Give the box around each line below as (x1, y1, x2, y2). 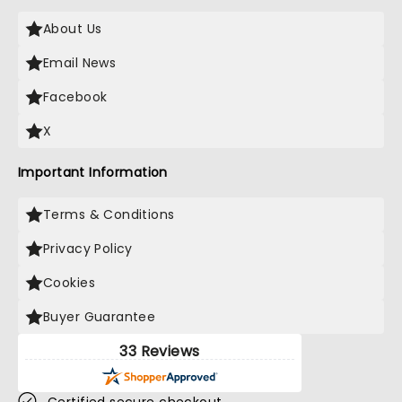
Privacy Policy (43, 240, 133, 258)
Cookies (43, 274, 95, 292)
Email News (43, 54, 117, 72)
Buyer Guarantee (43, 308, 156, 326)
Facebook (43, 88, 108, 106)
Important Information (18, 163, 168, 181)
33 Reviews (119, 341, 200, 362)
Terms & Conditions (43, 205, 175, 223)
